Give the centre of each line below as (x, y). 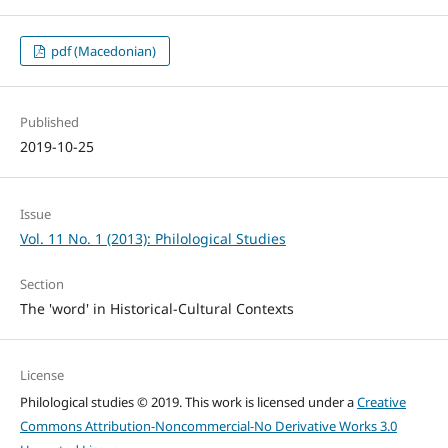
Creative (381, 401)
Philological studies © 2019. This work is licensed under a (188, 401)
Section (41, 283)
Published (49, 122)
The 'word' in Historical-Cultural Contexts (156, 308)
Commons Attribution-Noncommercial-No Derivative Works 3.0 (208, 425)
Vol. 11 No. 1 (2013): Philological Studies (152, 238)
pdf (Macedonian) (102, 51)
